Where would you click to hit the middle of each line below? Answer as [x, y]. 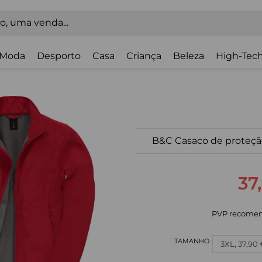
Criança [144, 56]
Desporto [59, 56]
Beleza [189, 56]
